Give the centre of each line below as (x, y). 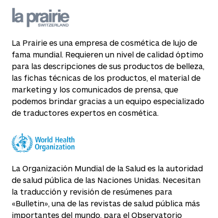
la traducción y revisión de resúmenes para (92, 191)
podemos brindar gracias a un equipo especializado (108, 101)
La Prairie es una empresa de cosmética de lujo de (104, 43)
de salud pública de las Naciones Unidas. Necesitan (106, 180)
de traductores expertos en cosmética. (85, 113)
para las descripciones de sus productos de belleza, (108, 66)
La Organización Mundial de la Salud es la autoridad (107, 168)
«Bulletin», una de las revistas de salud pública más (106, 203)
